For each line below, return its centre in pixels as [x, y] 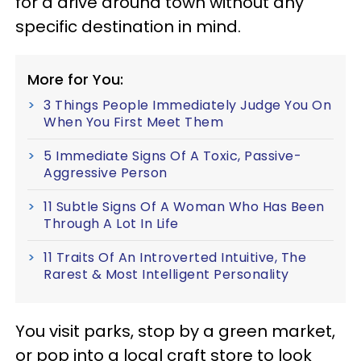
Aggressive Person [106, 172]
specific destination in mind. [130, 26]
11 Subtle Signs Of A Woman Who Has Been [184, 206]
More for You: [75, 79]
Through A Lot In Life [111, 223]
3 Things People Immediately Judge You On [187, 105]
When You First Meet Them [133, 122]
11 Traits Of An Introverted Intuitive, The [175, 257]
